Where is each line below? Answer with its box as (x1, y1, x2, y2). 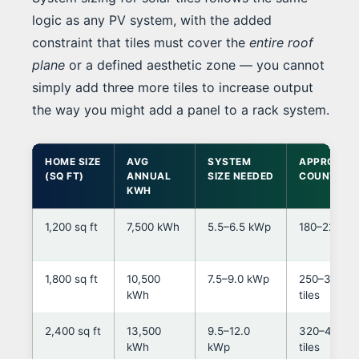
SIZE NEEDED (208, 170, 274, 183)
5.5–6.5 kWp (208, 220, 271, 234)
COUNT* (299, 170, 342, 183)
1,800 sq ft (45, 272, 98, 286)
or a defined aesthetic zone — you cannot (65, 57, 325, 74)
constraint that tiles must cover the (32, 34, 249, 51)
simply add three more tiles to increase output (32, 79, 313, 96)
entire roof (249, 34, 313, 51)
